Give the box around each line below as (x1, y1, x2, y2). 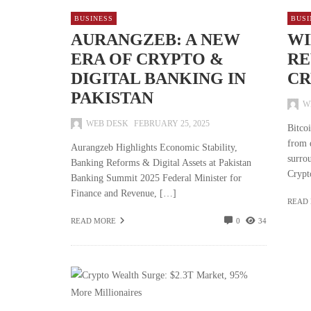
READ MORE (71, 217, 116, 226)
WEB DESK (86, 118, 128, 128)
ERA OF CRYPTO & (71, 50, 224, 69)
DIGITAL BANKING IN (71, 69, 246, 88)
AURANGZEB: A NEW (71, 31, 240, 49)
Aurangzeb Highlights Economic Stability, (71, 142, 237, 153)
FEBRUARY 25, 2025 (134, 118, 210, 128)
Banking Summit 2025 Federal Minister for (71, 172, 242, 183)
